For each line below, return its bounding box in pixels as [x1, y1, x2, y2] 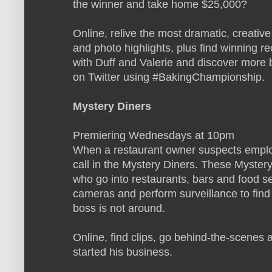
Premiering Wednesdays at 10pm [73, 129, 234, 141]
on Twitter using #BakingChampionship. [73, 70, 265, 83]
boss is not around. [73, 202, 165, 214]
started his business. [73, 245, 172, 258]
